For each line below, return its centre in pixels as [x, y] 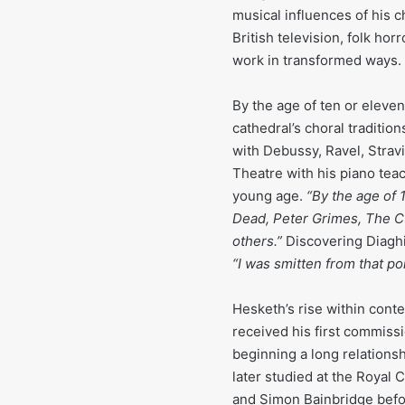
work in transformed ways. [317, 61]
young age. [269, 196]
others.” [257, 241]
